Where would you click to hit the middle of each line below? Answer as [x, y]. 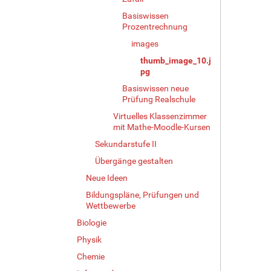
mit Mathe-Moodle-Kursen [162, 127]
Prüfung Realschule [159, 99]
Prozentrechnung [155, 26]
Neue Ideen [107, 178]
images [145, 43]
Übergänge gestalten [134, 161]
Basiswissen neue [155, 88]
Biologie [92, 222]
